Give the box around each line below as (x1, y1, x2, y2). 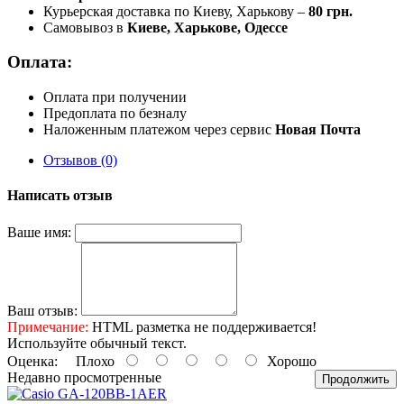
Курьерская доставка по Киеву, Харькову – (43, 3, 308, 19)
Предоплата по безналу (43, 106, 187, 122)
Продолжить (322, 372, 390, 386)
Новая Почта (275, 122, 361, 138)
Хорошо (260, 353, 317, 369)
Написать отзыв (7, 188, 113, 204)
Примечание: (7, 318, 88, 335)
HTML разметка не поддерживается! (88, 318, 317, 335)
